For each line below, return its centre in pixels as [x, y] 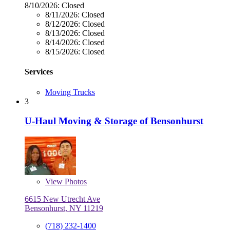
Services [39, 72]
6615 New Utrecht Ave [62, 199]
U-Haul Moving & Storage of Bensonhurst [114, 121]
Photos [75, 182]
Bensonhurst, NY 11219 [64, 208]
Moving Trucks [70, 92]
